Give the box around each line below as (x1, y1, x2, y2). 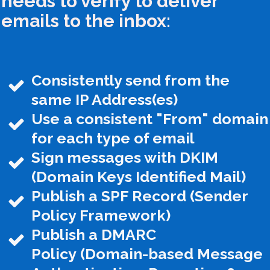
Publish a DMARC (31, 225, 156, 244)
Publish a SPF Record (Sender (31, 187, 248, 206)
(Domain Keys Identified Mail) (31, 168, 246, 186)
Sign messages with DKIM (31, 148, 218, 167)
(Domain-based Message (80, 245, 263, 263)
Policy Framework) (31, 206, 171, 225)
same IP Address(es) (31, 90, 178, 109)
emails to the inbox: (1, 10, 171, 32)
